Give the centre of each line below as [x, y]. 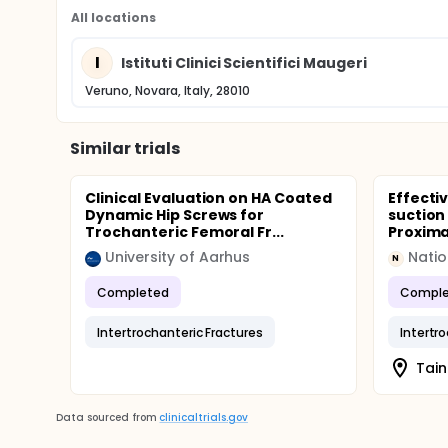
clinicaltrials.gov [203, 417]
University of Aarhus [178, 257]
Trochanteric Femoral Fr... [185, 232]
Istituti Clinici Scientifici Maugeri [244, 62]
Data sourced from [106, 417]
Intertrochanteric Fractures [180, 332]
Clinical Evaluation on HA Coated [209, 198]
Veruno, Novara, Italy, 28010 [168, 90]
